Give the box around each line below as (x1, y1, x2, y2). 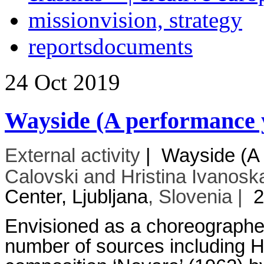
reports (28, 34, 93, 59)
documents (93, 34, 193, 59)
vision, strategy (100, 7, 242, 32)
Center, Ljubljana (5, 186, 148, 208)
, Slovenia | (148, 186, 253, 208)
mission (28, 7, 100, 32)
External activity (5, 145, 140, 167)
